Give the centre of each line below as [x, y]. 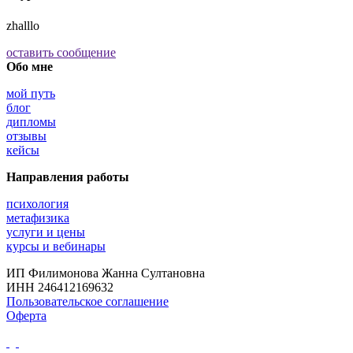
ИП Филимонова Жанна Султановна [106, 273]
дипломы [31, 121]
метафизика [38, 217]
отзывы [26, 136]
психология [37, 203]
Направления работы [68, 176]
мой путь [31, 93]
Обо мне [30, 66]
